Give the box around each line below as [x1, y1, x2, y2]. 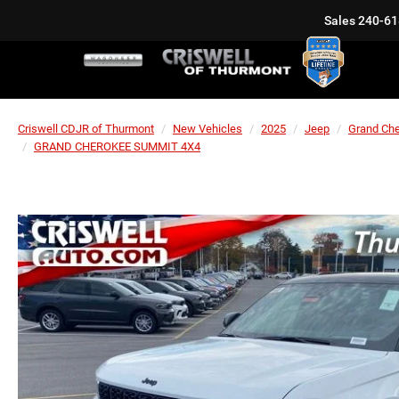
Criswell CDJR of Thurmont [18, 122, 154, 135]
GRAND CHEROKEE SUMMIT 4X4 [34, 140, 200, 153]
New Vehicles [173, 122, 242, 135]
